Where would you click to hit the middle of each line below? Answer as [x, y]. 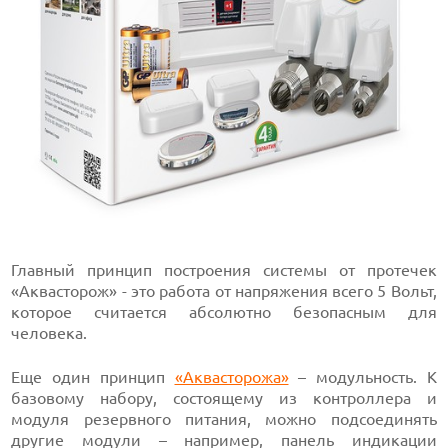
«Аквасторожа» [231, 376]
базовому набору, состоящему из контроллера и [224, 397]
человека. [49, 332]
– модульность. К [362, 376]
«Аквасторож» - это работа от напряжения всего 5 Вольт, [224, 290]
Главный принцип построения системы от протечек [224, 269]
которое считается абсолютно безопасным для [224, 311]
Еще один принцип [93, 376]
